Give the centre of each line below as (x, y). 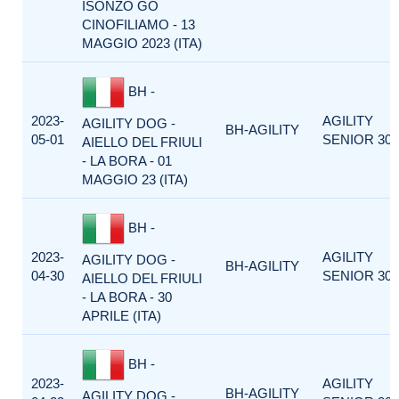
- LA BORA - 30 (127, 297)
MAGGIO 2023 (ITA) (142, 43)
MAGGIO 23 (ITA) (135, 179)
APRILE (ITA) (122, 316)
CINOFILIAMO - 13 (138, 24)
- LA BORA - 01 (127, 161)
